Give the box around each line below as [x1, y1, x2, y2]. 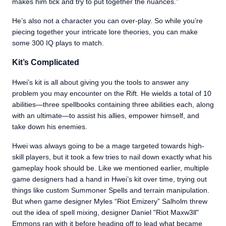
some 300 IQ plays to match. [12, 38, 104, 47]
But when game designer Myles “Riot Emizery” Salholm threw [12, 197, 207, 205]
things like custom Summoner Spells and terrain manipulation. [12, 186, 209, 194]
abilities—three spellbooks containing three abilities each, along [12, 100, 214, 108]
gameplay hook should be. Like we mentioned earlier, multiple [12, 163, 209, 172]
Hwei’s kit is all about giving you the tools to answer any [12, 78, 189, 86]
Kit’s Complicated [12, 58, 79, 67]
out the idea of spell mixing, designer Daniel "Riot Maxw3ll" [12, 208, 199, 216]
